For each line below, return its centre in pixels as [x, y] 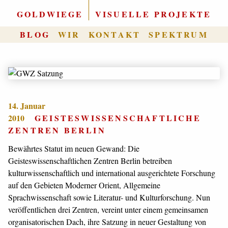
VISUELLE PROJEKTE [153, 14]
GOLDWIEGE [50, 14]
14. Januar [27, 106]
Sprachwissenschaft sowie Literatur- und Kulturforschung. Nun [109, 197]
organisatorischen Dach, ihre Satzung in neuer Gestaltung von [107, 222]
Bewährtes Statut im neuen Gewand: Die [74, 148]
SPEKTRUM [178, 34]
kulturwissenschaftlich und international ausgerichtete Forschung [112, 173]
